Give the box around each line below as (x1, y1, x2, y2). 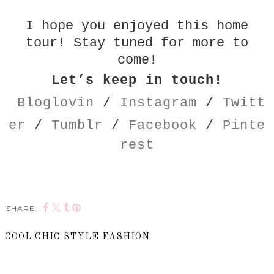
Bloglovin (17, 95, 94, 111)
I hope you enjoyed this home (26, 18, 248, 34)
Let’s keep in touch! (51, 72, 223, 88)
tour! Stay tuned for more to (26, 35, 248, 51)
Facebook (128, 117, 197, 133)
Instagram (120, 95, 197, 111)
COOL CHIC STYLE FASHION (5, 232, 150, 241)
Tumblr (51, 117, 103, 133)
